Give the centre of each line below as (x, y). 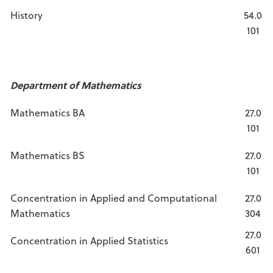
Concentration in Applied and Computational (114, 198)
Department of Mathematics (76, 85)
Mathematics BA (48, 112)
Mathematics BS (48, 155)
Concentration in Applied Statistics (89, 240)
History (27, 15)
